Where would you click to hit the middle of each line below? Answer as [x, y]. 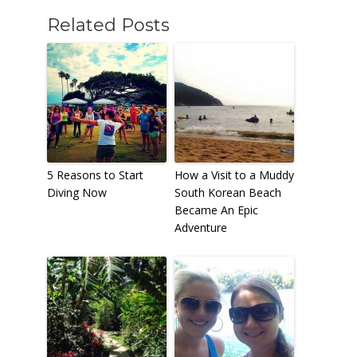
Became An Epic [216, 210]
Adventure [200, 227]
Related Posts [108, 25]
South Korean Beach [228, 192]
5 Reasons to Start [95, 175]
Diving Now [76, 192]
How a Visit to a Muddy [234, 175]
